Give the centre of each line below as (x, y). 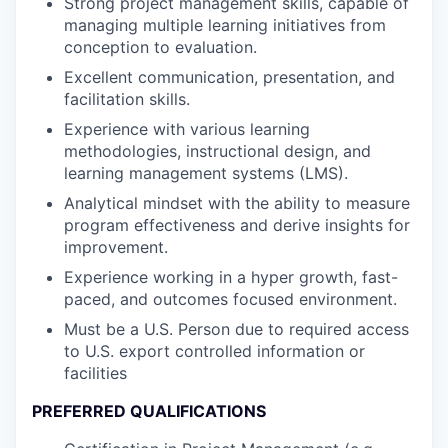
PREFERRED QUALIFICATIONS (149, 411)
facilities (95, 373)
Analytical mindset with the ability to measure (237, 203)
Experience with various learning (187, 129)
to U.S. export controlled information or (214, 351)
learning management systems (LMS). (206, 173)
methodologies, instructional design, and (217, 151)
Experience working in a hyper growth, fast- (231, 277)
